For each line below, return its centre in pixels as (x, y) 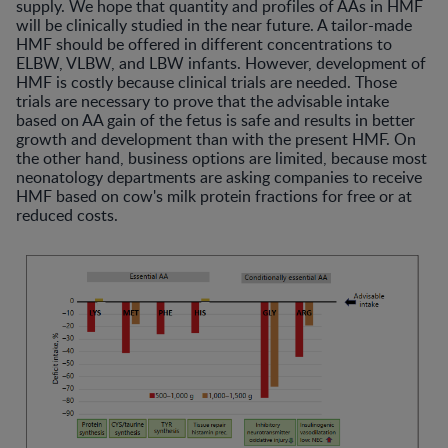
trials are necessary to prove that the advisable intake (202, 101)
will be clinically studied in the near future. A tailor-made (214, 25)
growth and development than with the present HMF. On (216, 139)
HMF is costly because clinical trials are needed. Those (206, 82)
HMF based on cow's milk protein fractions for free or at (214, 196)
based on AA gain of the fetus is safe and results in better (215, 120)
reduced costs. (67, 215)
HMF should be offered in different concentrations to (204, 44)
